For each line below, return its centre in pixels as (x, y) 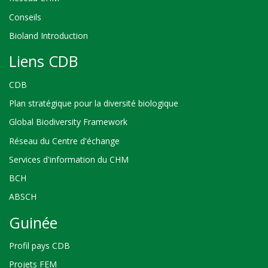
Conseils (25, 17)
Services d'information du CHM (69, 159)
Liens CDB (43, 61)
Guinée (33, 222)
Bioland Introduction (48, 35)
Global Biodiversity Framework (68, 122)
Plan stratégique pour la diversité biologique (94, 103)
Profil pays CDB (39, 246)
